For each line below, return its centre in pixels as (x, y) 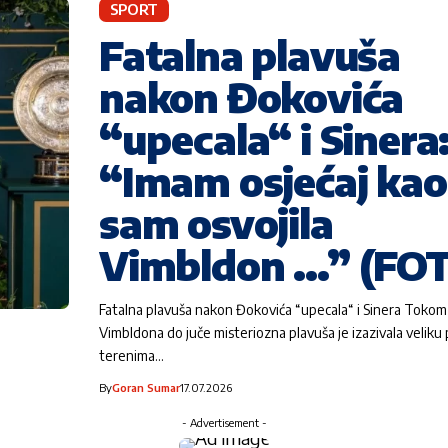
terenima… (131, 355)
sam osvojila (216, 222)
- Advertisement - (224, 422)
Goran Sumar (146, 387)
